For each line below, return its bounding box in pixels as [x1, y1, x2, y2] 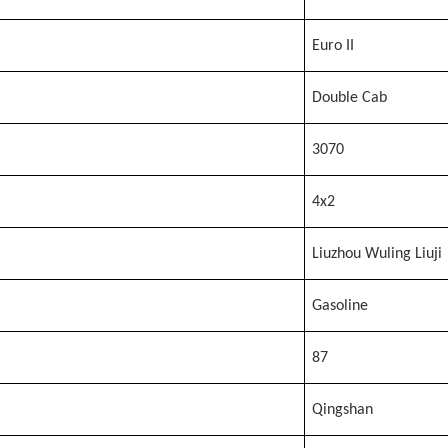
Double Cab [312, 90, 387, 107]
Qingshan [312, 402, 373, 419]
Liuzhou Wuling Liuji [312, 246, 442, 263]
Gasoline [312, 298, 368, 315]
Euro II [312, 38, 354, 55]
